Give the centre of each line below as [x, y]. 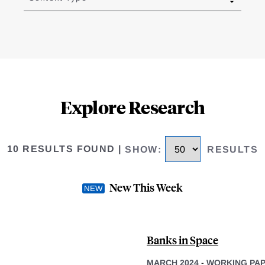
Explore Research [132, 107]
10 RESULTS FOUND [61, 149]
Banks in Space [182, 240]
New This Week [146, 187]
